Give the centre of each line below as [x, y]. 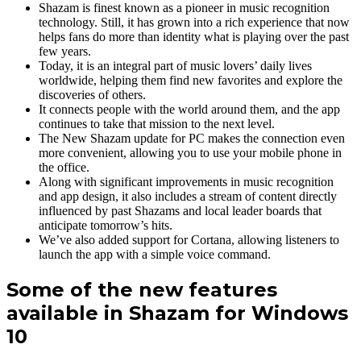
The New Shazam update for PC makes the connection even [192, 139]
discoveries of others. [92, 95]
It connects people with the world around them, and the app [189, 110]
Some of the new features [142, 289]
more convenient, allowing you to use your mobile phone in [190, 153]
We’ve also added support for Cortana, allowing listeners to [189, 240]
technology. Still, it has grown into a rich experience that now [194, 23]
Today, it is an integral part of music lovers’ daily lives [175, 66]
